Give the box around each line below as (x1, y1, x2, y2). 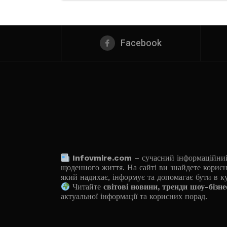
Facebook (121, 36, 162, 50)
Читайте (70, 182, 104, 192)
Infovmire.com (72, 153, 132, 163)
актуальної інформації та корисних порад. (61, 192, 207, 201)
